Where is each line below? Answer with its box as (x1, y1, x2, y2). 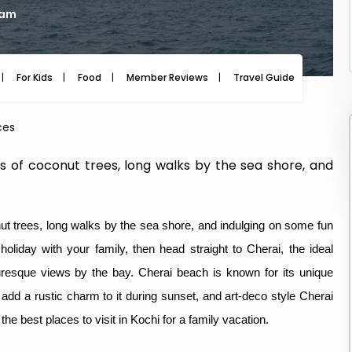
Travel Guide (233, 71, 295, 84)
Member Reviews (126, 71, 208, 84)
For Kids (16, 71, 53, 84)
